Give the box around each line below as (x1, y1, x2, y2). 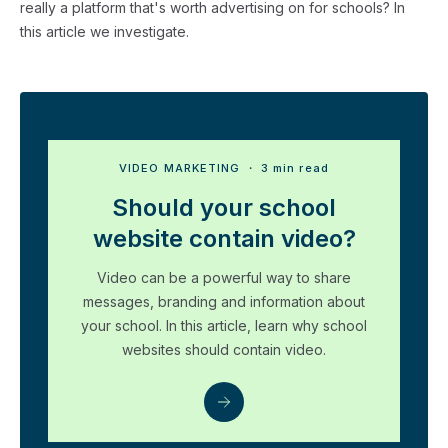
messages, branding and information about (83, 293, 365, 311)
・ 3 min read (240, 161, 329, 176)
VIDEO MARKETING (119, 161, 241, 176)
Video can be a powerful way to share (97, 269, 351, 287)
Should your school (112, 193, 336, 223)
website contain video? (92, 224, 356, 254)
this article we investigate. (20, 23, 189, 41)
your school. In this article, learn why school (81, 317, 367, 335)
